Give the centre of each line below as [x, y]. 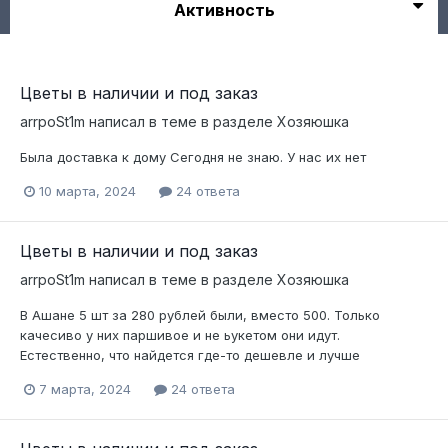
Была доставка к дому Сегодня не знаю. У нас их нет [193, 157]
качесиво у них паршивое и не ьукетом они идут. [180, 335]
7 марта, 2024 [85, 389]
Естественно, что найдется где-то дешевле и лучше [190, 355]
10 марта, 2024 [87, 191]
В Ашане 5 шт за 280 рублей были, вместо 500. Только [200, 315]
